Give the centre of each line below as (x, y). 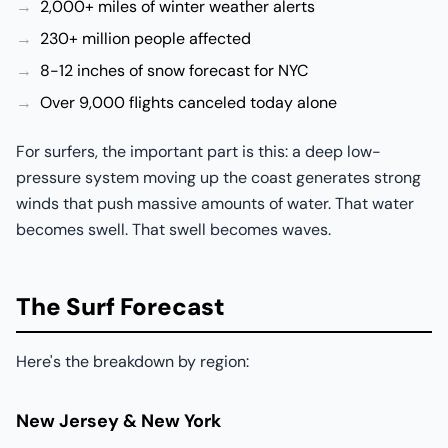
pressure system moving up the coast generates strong (218, 177)
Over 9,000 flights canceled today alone (188, 102)
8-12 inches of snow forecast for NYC (174, 70)
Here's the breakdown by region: (132, 361)
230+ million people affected (145, 38)
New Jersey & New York (118, 421)
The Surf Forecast (120, 306)
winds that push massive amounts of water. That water (215, 203)
